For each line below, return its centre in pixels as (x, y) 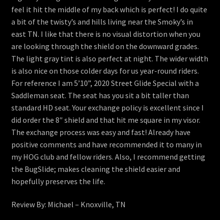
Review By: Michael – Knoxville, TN (68, 205)
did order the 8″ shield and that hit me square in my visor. (106, 120)
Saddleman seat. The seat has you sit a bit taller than (100, 95)
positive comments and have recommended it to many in (106, 144)
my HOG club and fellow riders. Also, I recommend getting (108, 156)
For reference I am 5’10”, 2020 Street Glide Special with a (105, 83)
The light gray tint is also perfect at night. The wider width (110, 58)
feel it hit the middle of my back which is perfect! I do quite (109, 9)
